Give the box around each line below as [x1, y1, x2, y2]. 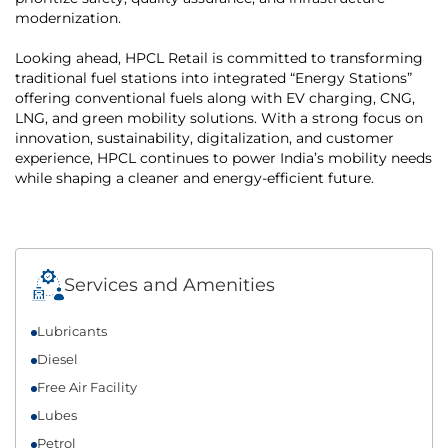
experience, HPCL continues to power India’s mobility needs [15, 148, 432, 167]
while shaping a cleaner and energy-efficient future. [15, 168, 374, 187]
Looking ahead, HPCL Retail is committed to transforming [15, 48, 423, 67]
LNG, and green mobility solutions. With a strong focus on [15, 108, 423, 127]
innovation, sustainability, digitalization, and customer [15, 128, 394, 147]
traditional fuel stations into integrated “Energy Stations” [15, 68, 412, 87]
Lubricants [37, 322, 107, 339]
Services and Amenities [64, 274, 275, 297]
